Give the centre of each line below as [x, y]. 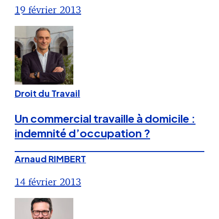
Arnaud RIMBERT [50, 159]
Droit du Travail [47, 93]
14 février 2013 [48, 182]
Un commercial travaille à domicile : [105, 119]
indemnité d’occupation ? [82, 133]
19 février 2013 [48, 10]
